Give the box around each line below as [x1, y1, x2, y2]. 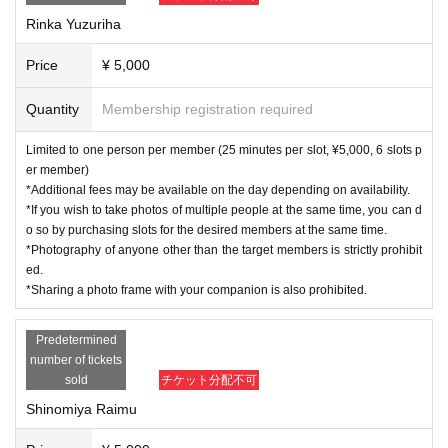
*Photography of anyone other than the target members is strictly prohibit [26, 242, 422, 257]
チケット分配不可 [161, 372, 257, 387]
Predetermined [35, 332, 117, 347]
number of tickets [30, 352, 122, 367]
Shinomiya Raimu [26, 400, 137, 417]
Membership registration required [102, 100, 313, 117]
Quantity [26, 100, 79, 117]
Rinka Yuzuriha [26, 15, 121, 32]
